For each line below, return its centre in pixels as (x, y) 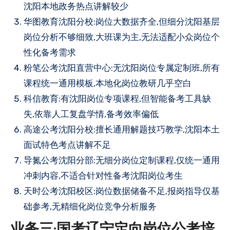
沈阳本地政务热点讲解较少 (76, 6)
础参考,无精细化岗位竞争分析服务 (90, 206)
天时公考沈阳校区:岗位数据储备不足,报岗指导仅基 (122, 191)
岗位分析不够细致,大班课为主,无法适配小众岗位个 (122, 37)
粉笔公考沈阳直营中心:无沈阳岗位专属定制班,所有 (122, 68)
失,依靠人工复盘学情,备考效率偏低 (91, 114)
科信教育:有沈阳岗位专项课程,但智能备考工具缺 (117, 99)
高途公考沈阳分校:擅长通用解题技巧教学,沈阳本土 (122, 129)
